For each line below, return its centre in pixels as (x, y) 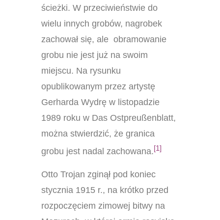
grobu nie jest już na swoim (95, 55)
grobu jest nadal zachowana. (97, 151)
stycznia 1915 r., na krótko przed (105, 190)
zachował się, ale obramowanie (104, 39)
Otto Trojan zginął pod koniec (98, 174)
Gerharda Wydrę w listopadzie (100, 102)
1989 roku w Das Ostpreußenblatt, (109, 118)
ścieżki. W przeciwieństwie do (99, 8)
